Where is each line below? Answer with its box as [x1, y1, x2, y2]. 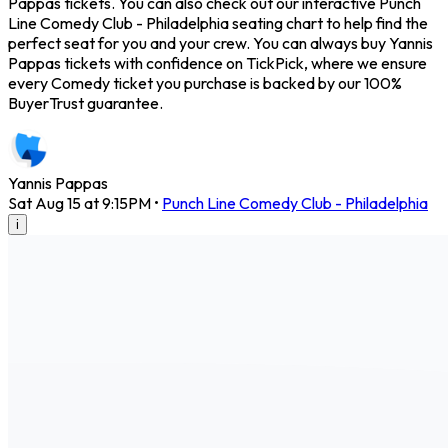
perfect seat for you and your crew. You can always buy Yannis [8, 33, 433, 54]
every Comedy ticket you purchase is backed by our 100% [8, 73, 402, 94]
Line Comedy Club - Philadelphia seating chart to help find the [8, 13, 428, 34]
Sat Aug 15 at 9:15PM [8, 193, 151, 214]
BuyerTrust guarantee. [8, 93, 163, 114]
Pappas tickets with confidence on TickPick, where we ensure [8, 53, 427, 74]
